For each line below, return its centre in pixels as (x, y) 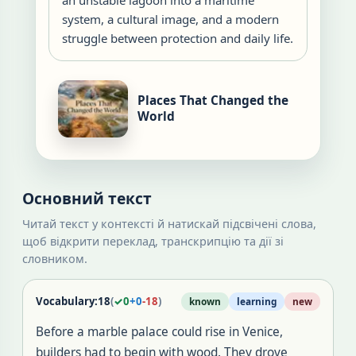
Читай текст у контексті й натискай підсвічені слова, (169, 224)
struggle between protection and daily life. (178, 38)
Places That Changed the (213, 101)
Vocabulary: (67, 301)
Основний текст (87, 198)
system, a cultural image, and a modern (170, 19)
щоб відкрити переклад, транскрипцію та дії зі (153, 241)
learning (257, 301)
